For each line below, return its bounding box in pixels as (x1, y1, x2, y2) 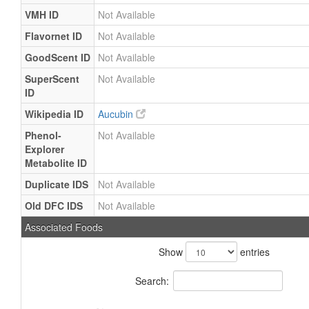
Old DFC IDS (25, 199, 83, 212)
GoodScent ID (25, 50, 90, 64)
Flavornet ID (25, 29, 82, 43)
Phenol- (25, 128, 61, 142)
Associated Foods (25, 220, 103, 234)
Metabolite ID (25, 156, 87, 170)
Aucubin (98, 107, 136, 121)
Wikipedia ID (25, 107, 83, 121)
